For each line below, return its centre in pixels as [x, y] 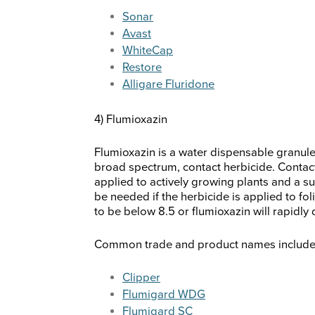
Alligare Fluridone [168, 85]
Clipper [141, 278]
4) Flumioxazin [131, 120]
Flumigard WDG [164, 295]
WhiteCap [148, 51]
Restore [142, 68]
